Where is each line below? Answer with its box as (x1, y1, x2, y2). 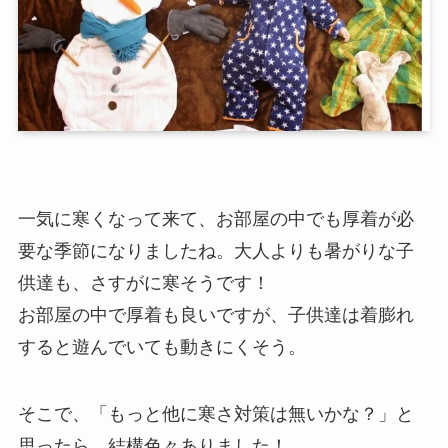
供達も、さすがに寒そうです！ (17, 272, 270, 293)
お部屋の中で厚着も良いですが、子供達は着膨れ (17, 304, 414, 325)
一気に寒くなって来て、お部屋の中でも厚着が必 (17, 208, 414, 229)
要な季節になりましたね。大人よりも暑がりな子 (17, 240, 414, 261)
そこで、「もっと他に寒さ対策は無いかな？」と (17, 404, 414, 425)
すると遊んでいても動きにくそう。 (17, 336, 306, 357)
